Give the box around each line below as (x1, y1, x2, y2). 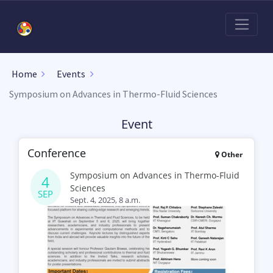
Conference (27, 145, 87, 160)
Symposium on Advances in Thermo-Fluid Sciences (9, 87, 218, 100)
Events (57, 68, 85, 80)
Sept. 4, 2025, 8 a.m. (69, 194, 140, 205)
